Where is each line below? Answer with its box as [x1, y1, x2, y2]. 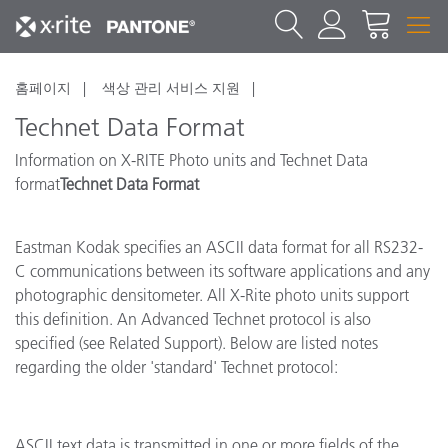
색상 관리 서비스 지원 [102, 79, 240, 97]
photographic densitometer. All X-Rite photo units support [15, 285, 409, 305]
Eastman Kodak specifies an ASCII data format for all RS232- [15, 237, 423, 257]
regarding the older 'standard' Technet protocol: [15, 357, 338, 377]
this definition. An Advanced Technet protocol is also [15, 309, 371, 329]
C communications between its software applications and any [15, 261, 430, 281]
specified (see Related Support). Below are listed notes [15, 333, 378, 353]
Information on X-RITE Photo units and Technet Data [15, 150, 368, 170]
